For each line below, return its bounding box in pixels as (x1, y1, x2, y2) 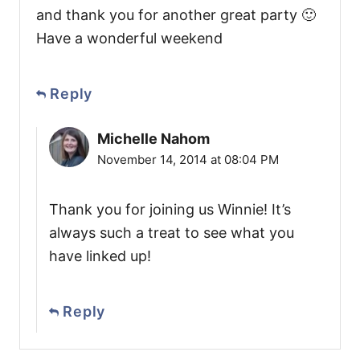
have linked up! (49, 247, 151, 265)
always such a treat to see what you (49, 224, 294, 242)
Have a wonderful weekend (36, 30, 223, 47)
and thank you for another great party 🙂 (36, 6, 316, 24)
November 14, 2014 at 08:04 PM (97, 152, 279, 168)
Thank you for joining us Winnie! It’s (49, 201, 291, 219)
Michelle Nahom (97, 130, 210, 148)
